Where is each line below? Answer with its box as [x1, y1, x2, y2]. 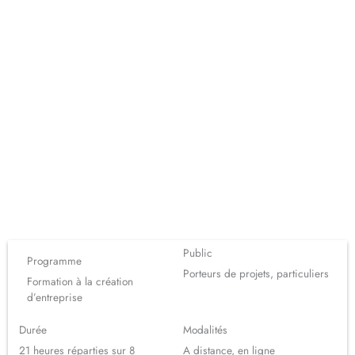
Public [183, 245, 213, 261]
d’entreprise [27, 289, 83, 306]
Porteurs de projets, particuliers [183, 265, 330, 282]
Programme [27, 253, 82, 269]
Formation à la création [27, 273, 134, 290]
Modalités [183, 322, 228, 338]
